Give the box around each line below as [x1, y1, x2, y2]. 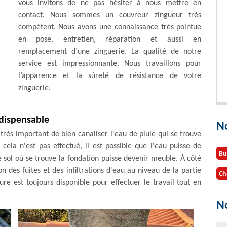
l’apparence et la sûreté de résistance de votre [18, 72, 202, 80]
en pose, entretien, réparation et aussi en [18, 35, 202, 44]
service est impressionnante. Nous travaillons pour [18, 60, 202, 68]
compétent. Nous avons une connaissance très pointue [18, 23, 202, 31]
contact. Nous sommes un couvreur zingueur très [18, 11, 202, 19]
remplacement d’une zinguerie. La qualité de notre [18, 48, 202, 56]
